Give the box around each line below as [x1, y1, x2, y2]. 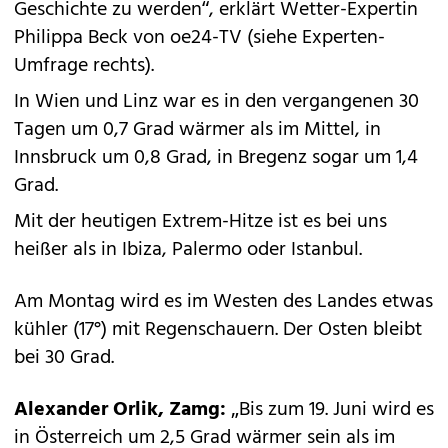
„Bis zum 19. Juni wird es [226, 394, 434, 426]
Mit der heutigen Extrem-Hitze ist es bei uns [14, 206, 387, 238]
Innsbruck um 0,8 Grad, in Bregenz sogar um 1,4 [14, 142, 418, 174]
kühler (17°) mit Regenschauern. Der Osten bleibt [14, 314, 422, 346]
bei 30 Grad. [14, 342, 114, 374]
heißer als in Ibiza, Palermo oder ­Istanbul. [14, 234, 362, 266]
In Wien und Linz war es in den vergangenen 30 [14, 86, 419, 118]
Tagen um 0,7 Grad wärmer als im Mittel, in [14, 114, 381, 146]
